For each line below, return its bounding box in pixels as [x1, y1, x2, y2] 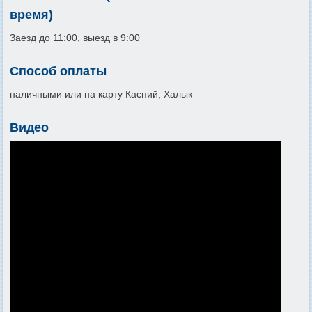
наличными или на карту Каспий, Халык [10, 88, 192, 100]
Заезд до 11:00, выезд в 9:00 [10, 32, 140, 44]
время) [10, 8, 53, 22]
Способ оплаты [10, 64, 107, 79]
